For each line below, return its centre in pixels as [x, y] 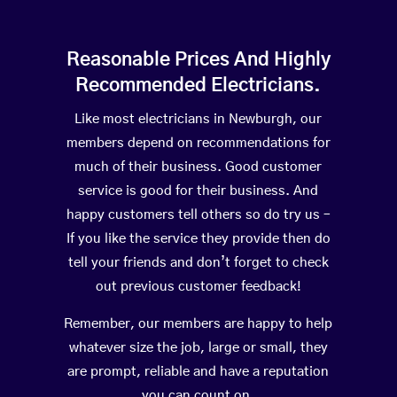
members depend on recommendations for [198, 144]
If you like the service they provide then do [198, 239]
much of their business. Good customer [198, 167]
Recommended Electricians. [198, 86]
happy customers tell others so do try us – [198, 215]
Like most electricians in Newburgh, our [198, 120]
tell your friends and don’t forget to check [198, 263]
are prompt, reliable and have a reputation [198, 372]
